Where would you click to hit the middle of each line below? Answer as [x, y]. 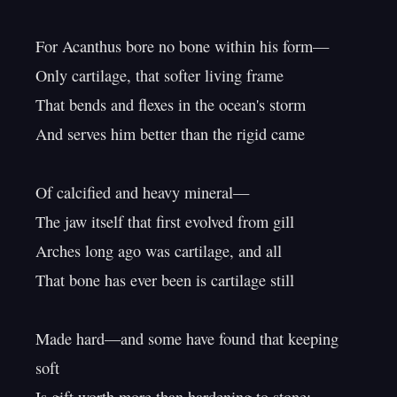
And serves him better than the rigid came [170, 134]
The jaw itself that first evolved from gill [165, 222]
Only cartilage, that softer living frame [160, 75]
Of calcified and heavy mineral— [142, 192]
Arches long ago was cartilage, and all [159, 251]
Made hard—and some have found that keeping [187, 339]
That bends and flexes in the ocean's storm [171, 105]
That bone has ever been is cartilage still [165, 280]
